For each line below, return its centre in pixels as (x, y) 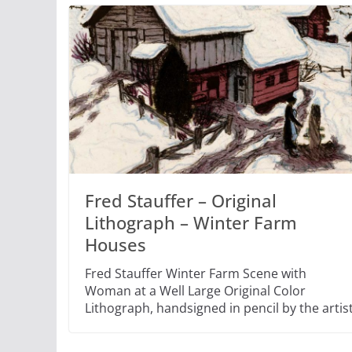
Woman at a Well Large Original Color (195, 290)
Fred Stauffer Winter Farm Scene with (196, 273)
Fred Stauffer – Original (181, 200)
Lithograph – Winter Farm (191, 222)
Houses (115, 244)
